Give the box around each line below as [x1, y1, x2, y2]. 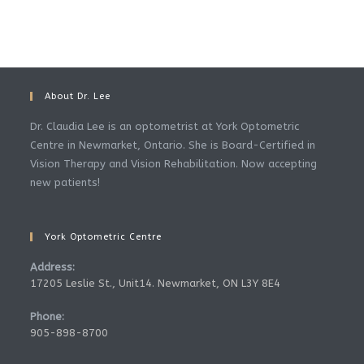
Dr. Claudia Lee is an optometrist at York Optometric [30, 120, 300, 133]
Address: [30, 261, 76, 274]
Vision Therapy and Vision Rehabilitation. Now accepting [30, 158, 318, 171]
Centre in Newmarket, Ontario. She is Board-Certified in [30, 139, 316, 152]
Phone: [30, 310, 65, 323]
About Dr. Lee [45, 91, 111, 102]
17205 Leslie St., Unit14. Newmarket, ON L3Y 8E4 [30, 277, 281, 290]
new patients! [30, 176, 101, 189]
